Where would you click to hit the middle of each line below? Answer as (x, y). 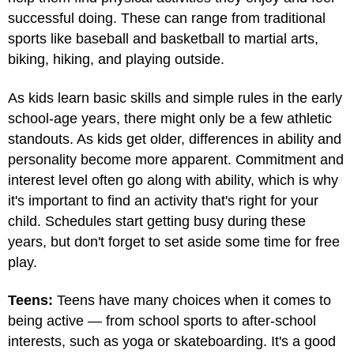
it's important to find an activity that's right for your (163, 200)
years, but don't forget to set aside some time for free (174, 241)
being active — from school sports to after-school (162, 321)
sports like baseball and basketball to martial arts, (163, 39)
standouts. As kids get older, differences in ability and (175, 139)
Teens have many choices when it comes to (192, 300)
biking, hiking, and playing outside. (116, 59)
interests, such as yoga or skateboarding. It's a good (172, 341)
